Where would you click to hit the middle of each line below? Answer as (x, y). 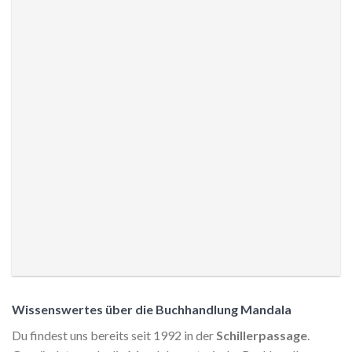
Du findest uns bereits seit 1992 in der (114, 335)
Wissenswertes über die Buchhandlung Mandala (152, 309)
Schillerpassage (262, 335)
